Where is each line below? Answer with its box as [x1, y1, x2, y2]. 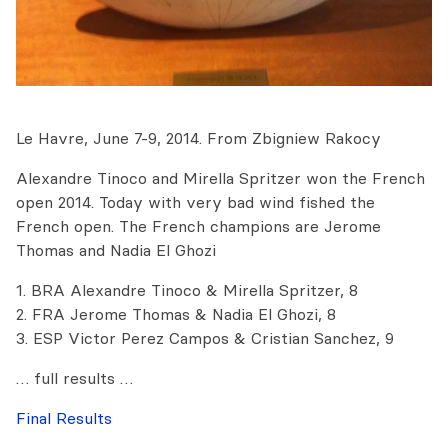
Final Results [16, 408, 112, 429]
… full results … [16, 368, 133, 389]
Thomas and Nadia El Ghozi [16, 240, 216, 261]
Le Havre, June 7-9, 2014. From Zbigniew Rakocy [16, 128, 381, 149]
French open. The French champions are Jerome [16, 216, 381, 237]
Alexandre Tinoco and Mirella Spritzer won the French [16, 168, 425, 189]
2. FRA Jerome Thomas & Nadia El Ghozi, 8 [16, 304, 336, 325]
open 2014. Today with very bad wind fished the [16, 192, 375, 213]
